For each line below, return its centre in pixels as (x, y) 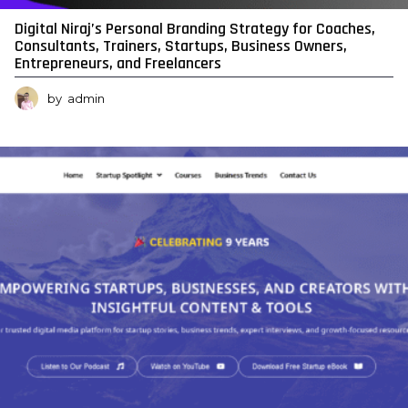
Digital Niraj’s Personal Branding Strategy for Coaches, (195, 28)
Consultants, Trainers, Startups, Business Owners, (181, 46)
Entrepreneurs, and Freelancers (118, 63)
